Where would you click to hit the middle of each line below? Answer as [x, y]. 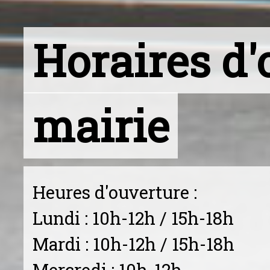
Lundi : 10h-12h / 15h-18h [133, 218]
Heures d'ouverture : [115, 193]
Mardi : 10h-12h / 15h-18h [133, 244]
